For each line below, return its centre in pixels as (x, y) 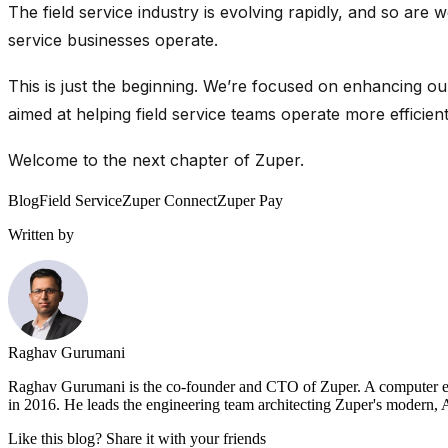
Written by (41, 234)
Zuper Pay (250, 200)
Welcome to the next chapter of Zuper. (156, 159)
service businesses (81, 39)
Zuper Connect (169, 200)
